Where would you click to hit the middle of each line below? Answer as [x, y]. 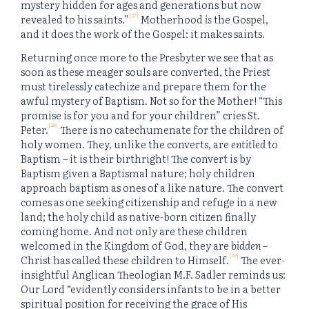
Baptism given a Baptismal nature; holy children [138, 172]
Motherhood [172, 19]
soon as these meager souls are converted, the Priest [146, 71]
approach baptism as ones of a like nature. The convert [152, 187]
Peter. [34, 129]
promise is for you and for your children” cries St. [140, 114]
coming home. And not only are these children [134, 230]
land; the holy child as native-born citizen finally [138, 216]
